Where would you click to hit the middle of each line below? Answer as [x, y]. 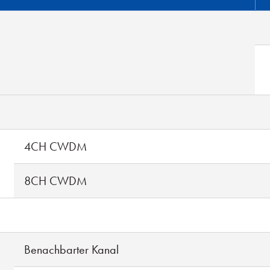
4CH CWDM [55, 146]
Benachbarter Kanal [71, 250]
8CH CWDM [55, 181]
